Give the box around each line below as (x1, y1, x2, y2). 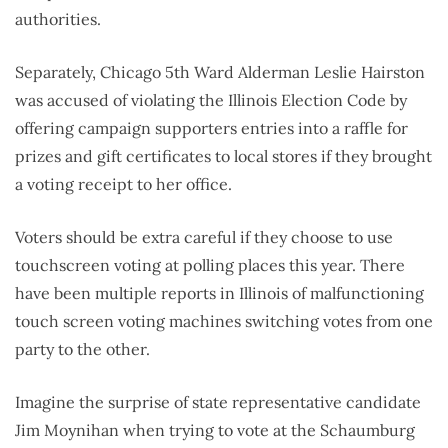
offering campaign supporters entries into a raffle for (15, 118, 408, 139)
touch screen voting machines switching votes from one (15, 311, 433, 332)
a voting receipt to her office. (15, 174, 232, 195)
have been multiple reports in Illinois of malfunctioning (15, 283, 424, 304)
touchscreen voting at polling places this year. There (15, 255, 405, 276)
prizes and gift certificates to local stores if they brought (15, 146, 432, 167)
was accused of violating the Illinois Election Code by (15, 90, 407, 111)
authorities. (15, 9, 101, 30)
